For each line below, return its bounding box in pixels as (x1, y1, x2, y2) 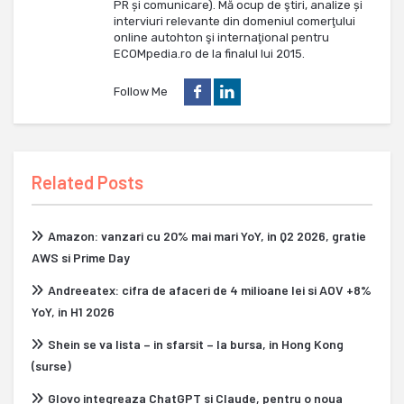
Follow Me (114, 84, 168, 98)
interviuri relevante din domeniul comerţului (114, 14, 355, 29)
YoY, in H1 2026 (32, 304, 115, 320)
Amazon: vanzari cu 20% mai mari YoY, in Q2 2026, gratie (48, 228, 366, 244)
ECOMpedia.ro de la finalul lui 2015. (114, 47, 305, 61)
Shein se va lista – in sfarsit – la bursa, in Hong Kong (48, 336, 344, 353)
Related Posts (32, 171, 143, 194)
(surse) (32, 358, 71, 374)
